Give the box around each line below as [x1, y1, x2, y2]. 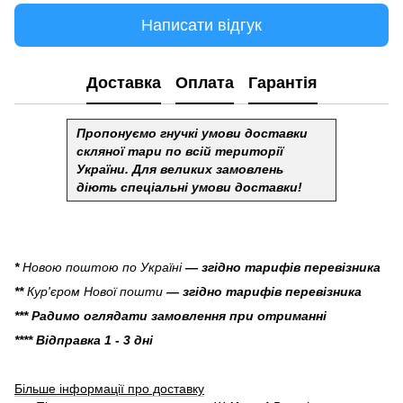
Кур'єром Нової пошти [27, 283, 163, 299]
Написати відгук [141, 15, 262, 34]
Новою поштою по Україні [22, 259, 182, 274]
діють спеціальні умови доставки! [76, 180, 302, 195]
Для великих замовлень [132, 162, 283, 177]
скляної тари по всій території [76, 144, 283, 159]
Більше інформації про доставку [14, 381, 204, 396]
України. [76, 162, 129, 177]
